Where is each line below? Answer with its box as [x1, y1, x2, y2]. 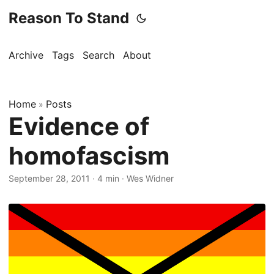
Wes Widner [127, 173, 174, 183]
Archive [9, 49, 43, 61]
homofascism [9, 141, 169, 171]
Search [83, 49, 114, 61]
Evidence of [9, 111, 149, 141]
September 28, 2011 [9, 173, 90, 183]
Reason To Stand [9, 9, 129, 27]
